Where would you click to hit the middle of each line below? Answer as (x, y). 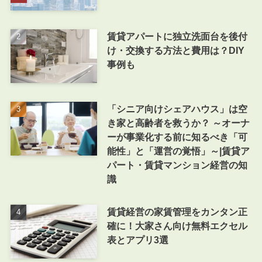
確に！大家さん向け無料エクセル (177, 226)
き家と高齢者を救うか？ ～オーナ (178, 123)
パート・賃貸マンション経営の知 (177, 165)
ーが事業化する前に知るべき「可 (177, 137)
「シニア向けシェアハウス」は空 (177, 108)
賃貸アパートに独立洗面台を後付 (177, 36)
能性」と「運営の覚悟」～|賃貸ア (178, 151)
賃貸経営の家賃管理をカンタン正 (177, 212)
